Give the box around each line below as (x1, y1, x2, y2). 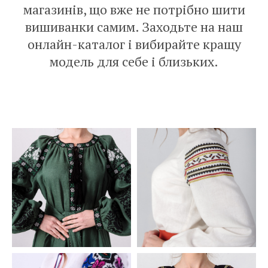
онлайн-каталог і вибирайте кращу (27, 35, 241, 53)
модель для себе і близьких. (50, 53, 218, 70)
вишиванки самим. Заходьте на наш (25, 18, 243, 35)
